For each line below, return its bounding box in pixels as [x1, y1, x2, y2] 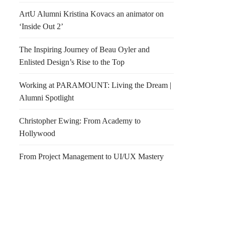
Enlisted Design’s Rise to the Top [19, 58, 125, 66]
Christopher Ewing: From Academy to [19, 117, 141, 125]
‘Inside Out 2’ [19, 22, 63, 31]
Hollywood [19, 129, 55, 138]
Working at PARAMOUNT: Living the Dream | [19, 81, 171, 89]
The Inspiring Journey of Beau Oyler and [19, 45, 150, 54]
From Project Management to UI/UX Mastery [19, 152, 164, 161]
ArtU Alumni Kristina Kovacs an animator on [19, 10, 164, 18]
